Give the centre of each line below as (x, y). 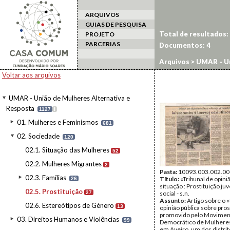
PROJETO (100, 34)
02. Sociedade (38, 136)
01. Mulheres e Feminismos (57, 122)
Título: (170, 179)
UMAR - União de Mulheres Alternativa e (69, 98)
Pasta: (169, 172)
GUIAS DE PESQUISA (116, 24)
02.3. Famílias (46, 178)
